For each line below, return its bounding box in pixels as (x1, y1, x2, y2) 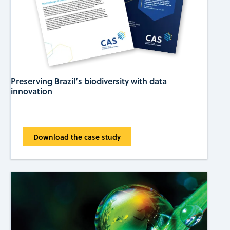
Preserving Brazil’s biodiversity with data (10, 75, 167, 87)
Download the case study (33, 131, 121, 143)
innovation (10, 85, 52, 98)
